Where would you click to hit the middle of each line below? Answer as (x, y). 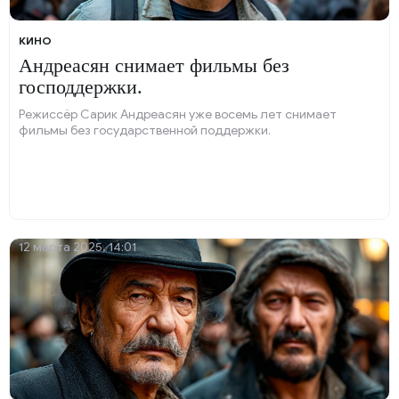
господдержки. (81, 87)
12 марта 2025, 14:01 (77, 247)
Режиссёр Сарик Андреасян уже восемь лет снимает (178, 114)
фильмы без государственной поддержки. (145, 130)
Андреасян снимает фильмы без (154, 65)
